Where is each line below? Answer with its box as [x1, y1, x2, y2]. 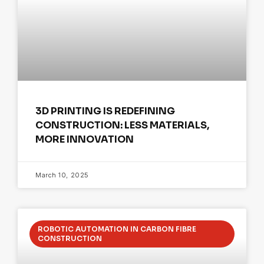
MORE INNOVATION [35, 133, 134, 146]
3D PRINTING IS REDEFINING [35, 105, 175, 117]
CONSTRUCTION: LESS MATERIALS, [35, 119, 209, 131]
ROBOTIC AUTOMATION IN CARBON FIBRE [38, 225, 197, 234]
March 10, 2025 [35, 171, 89, 179]
